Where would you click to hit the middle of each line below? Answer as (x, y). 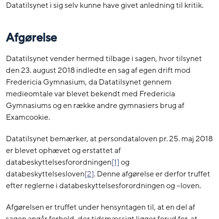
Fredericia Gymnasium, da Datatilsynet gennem (89, 82)
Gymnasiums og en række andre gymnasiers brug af (95, 106)
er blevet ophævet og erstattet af (63, 151)
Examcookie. (28, 118)
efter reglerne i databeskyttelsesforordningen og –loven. (103, 186)
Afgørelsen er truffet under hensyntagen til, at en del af (100, 208)
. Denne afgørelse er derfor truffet (152, 174)
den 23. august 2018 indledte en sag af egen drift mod (98, 71)
